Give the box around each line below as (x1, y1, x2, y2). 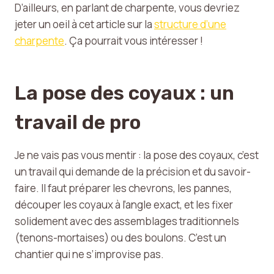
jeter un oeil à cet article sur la (15, 17, 154, 31)
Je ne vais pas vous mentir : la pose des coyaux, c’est (15, 148, 259, 162)
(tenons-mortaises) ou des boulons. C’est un (15, 231, 226, 245)
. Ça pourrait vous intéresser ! (64, 34, 203, 48)
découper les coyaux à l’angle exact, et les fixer (15, 198, 233, 212)
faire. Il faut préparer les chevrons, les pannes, (15, 181, 232, 195)
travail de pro (15, 111, 141, 134)
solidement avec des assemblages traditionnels (15, 214, 239, 228)
